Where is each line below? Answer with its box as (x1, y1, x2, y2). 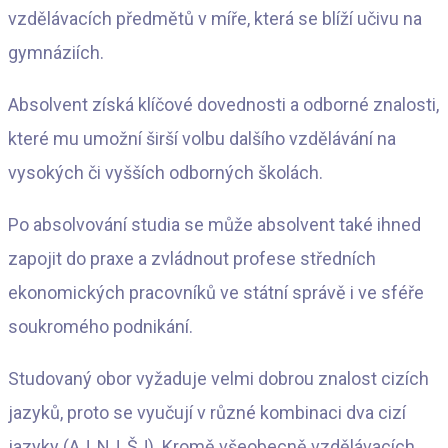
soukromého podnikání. (8, 315, 193, 337)
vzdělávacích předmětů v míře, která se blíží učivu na (8, 7, 422, 29)
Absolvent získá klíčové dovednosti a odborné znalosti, (8, 93, 439, 115)
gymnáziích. (8, 41, 104, 63)
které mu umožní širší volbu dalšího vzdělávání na (8, 127, 396, 149)
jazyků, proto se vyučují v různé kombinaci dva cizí (8, 401, 406, 423)
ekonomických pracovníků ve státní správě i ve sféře (8, 281, 424, 303)
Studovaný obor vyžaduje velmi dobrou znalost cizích (8, 367, 429, 389)
